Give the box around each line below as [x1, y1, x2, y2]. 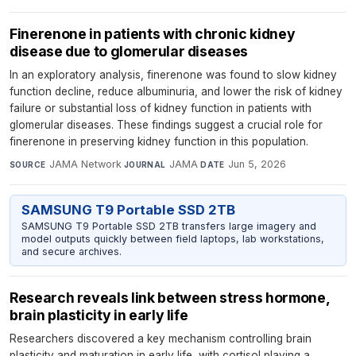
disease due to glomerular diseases [10, 42, 249, 60]
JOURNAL [123, 159, 166, 169]
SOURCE [10, 159, 46, 169]
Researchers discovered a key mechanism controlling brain [10, 332, 311, 346]
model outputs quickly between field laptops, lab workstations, [21, 232, 324, 245]
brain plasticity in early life [10, 307, 188, 324]
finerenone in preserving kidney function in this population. [10, 134, 308, 148]
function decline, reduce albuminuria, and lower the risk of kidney [10, 84, 342, 98]
